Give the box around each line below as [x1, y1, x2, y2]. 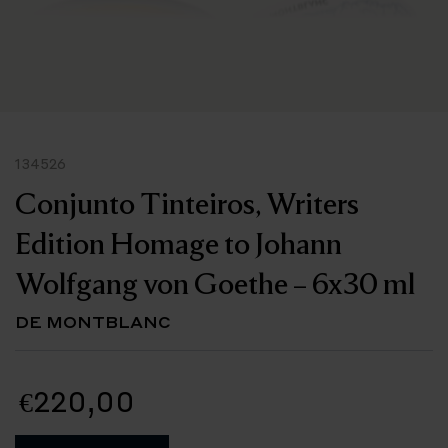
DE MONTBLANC [15, 311, 171, 332]
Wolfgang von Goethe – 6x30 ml [15, 263, 415, 302]
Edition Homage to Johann [15, 223, 342, 262]
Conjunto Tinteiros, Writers [15, 183, 359, 222]
